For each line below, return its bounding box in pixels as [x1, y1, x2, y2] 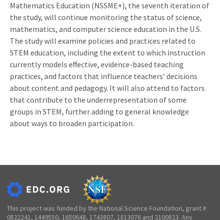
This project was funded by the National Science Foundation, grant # [7, 203, 206, 213]
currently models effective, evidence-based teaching [10, 59, 184, 69]
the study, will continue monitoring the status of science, [10, 12, 202, 22]
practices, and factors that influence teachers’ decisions [10, 71, 197, 81]
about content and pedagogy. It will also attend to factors [10, 82, 205, 93]
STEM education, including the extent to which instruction [10, 47, 205, 57]
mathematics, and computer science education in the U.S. [10, 24, 201, 34]
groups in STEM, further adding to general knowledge [10, 106, 189, 116]
